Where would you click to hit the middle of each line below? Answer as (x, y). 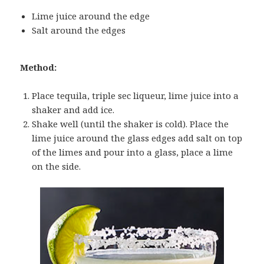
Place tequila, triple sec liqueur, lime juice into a (136, 96)
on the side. (57, 166)
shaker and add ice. (73, 110)
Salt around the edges (79, 30)
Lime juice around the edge (91, 16)
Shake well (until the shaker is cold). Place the (131, 124)
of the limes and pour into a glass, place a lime (133, 152)
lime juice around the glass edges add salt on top (137, 138)
